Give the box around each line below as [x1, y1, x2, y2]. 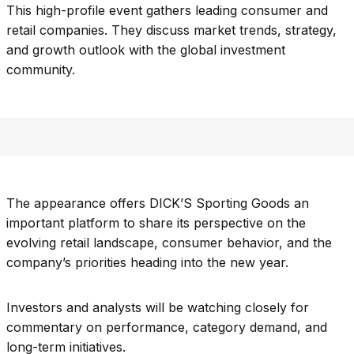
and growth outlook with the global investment [6, 42, 285, 58]
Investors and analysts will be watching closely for [6, 299, 309, 316]
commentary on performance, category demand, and [6, 319, 327, 336]
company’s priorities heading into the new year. [6, 254, 288, 271]
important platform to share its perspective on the [6, 215, 306, 232]
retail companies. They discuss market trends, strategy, [6, 22, 337, 39]
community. [6, 62, 75, 78]
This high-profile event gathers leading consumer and [6, 2, 328, 19]
